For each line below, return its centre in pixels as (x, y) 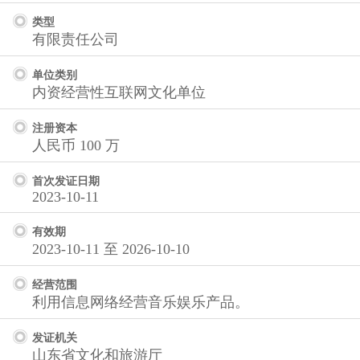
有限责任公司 (76, 39)
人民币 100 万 (76, 145)
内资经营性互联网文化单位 (119, 92)
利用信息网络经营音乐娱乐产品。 (141, 302)
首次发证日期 (66, 181)
